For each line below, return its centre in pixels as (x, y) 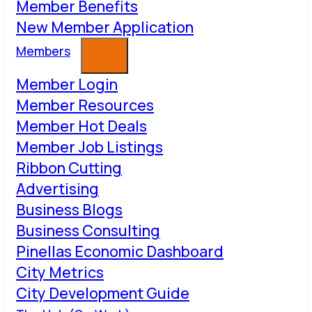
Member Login (67, 84)
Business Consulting (88, 231)
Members (43, 51)
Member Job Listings (89, 147)
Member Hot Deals (81, 126)
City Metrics (60, 272)
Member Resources (85, 105)
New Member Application (105, 27)
